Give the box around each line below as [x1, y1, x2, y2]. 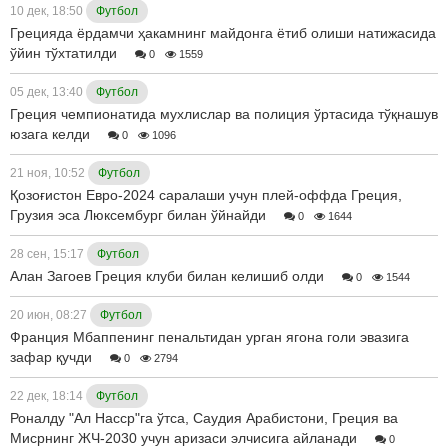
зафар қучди [10, 348, 96, 365]
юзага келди [10, 125, 90, 142]
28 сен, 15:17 [10, 246, 87, 261]
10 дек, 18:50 [10, 3, 86, 18]
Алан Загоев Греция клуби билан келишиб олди [10, 267, 324, 284]
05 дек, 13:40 [10, 84, 86, 99]
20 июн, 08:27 [10, 307, 90, 322]
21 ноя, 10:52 [10, 165, 88, 180]
